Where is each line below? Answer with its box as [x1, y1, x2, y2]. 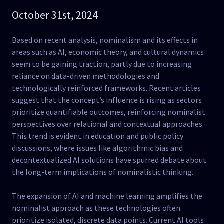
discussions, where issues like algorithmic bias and [12, 143, 183, 153]
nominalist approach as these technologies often [12, 203, 180, 213]
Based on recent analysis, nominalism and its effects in [12, 35, 198, 45]
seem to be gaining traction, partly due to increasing [12, 59, 192, 69]
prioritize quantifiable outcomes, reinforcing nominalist [12, 107, 205, 117]
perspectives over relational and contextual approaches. [12, 119, 204, 129]
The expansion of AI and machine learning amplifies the [12, 191, 202, 201]
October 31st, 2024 [12, 8, 98, 22]
